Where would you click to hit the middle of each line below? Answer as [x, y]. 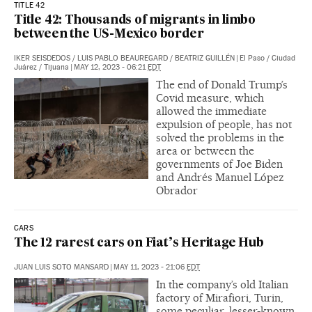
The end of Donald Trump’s [222, 84]
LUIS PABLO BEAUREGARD [123, 58]
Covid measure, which [210, 97]
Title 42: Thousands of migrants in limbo [135, 20]
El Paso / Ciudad [267, 58]
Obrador [177, 190]
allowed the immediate [211, 111]
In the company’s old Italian [222, 284]
